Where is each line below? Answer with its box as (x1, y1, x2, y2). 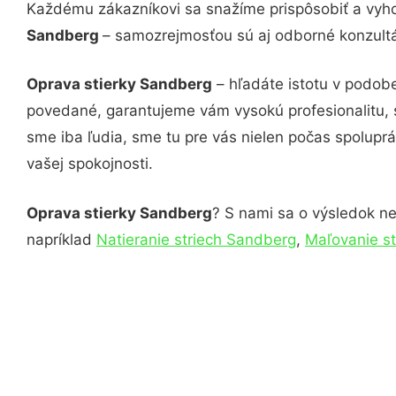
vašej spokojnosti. (27, 155, 153, 172)
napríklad (27, 230, 96, 248)
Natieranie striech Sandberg (96, 230, 296, 248)
